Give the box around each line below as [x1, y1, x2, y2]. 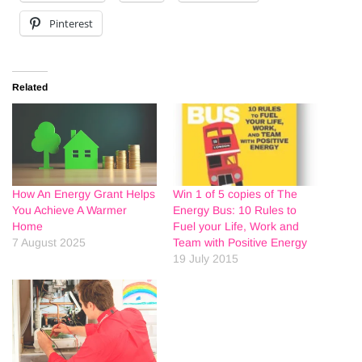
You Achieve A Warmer [12, 204, 127, 217]
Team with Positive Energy [173, 236, 307, 250]
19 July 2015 [173, 252, 238, 266]
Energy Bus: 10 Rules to [173, 204, 297, 217]
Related [12, 82, 48, 94]
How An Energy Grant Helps [12, 187, 155, 201]
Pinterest [49, 16, 93, 32]
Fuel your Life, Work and [173, 220, 299, 234]
